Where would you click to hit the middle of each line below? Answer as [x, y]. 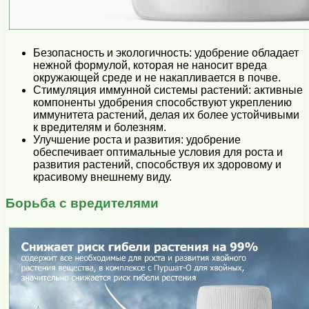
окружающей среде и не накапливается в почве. [157, 77]
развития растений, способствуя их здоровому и [157, 164]
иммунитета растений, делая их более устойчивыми [166, 114]
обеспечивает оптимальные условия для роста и [158, 152]
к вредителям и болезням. [100, 127]
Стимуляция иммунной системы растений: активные [168, 90]
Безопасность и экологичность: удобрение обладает [166, 52]
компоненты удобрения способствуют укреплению [162, 102]
